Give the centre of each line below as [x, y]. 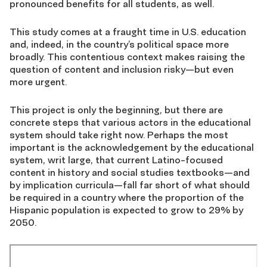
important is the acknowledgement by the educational [132, 148]
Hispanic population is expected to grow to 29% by [126, 210]
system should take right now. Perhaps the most [119, 135]
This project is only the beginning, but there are [116, 110]
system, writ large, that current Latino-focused [116, 160]
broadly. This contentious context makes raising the [127, 57]
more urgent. [38, 82]
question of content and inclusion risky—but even [122, 69]
